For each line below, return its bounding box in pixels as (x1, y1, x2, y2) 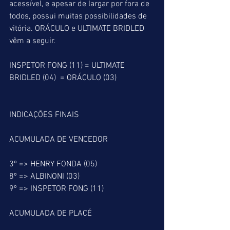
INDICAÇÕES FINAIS (9, 110, 79, 120)
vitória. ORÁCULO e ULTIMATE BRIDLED (9, 24, 146, 34)
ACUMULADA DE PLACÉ (9, 208, 92, 219)
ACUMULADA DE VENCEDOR (9, 135, 108, 145)
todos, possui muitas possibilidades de (9, 11, 149, 22)
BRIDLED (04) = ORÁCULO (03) (9, 73, 117, 83)
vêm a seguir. (9, 36, 55, 46)
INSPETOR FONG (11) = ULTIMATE (9, 61, 127, 71)
